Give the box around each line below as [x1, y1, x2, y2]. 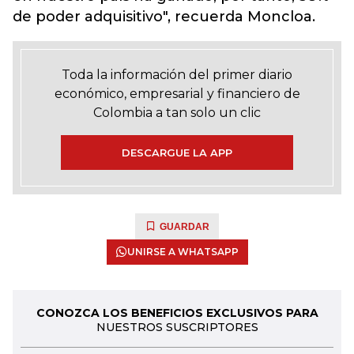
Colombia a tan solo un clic [93, 105, 261, 120]
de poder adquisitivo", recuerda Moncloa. [13, 8, 315, 25]
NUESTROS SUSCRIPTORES [96, 320, 258, 334]
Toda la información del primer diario [62, 67, 292, 82]
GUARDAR [160, 221, 209, 232]
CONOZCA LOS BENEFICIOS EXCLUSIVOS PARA [36, 306, 318, 320]
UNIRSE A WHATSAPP [126, 246, 239, 258]
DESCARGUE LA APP [122, 146, 232, 159]
